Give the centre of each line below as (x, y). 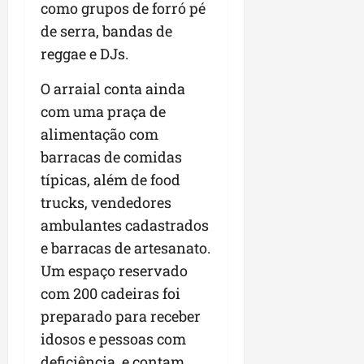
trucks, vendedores (106, 203)
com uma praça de (103, 112)
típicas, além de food (110, 180)
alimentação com (100, 134)
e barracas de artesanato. (126, 248)
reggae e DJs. (84, 54)
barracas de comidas (111, 157)
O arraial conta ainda (113, 89)
